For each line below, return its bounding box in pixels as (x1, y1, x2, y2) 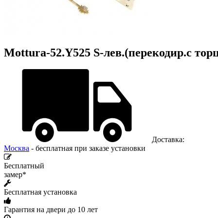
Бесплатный (4, 161, 44, 170)
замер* (4, 170, 26, 179)
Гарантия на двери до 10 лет (4, 205, 98, 214)
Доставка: (150, 135, 184, 144)
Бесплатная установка (4, 187, 77, 196)
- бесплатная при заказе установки (29, 144, 145, 152)
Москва (4, 144, 29, 152)
